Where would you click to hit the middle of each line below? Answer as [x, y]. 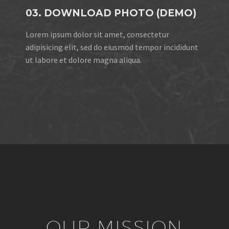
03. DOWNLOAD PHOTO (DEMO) [111, 13]
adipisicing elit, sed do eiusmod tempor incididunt [112, 47]
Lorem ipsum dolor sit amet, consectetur [97, 35]
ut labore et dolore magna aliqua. [84, 60]
